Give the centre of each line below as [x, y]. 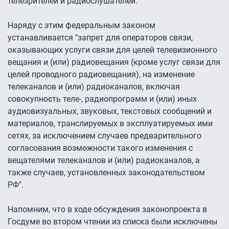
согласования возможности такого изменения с [100, 148]
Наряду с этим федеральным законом [82, 26]
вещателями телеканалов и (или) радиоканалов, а [104, 161]
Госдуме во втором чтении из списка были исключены [112, 222]
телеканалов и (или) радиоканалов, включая [94, 87]
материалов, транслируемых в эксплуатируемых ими [110, 124]
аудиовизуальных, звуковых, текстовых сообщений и [110, 111]
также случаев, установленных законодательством [106, 173]
